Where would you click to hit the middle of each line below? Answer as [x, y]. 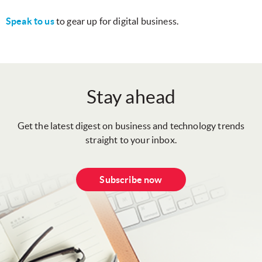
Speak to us [30, 21]
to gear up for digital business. [116, 21]
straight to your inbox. [131, 140]
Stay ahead [131, 97]
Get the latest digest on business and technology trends [131, 126]
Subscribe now [131, 180]
